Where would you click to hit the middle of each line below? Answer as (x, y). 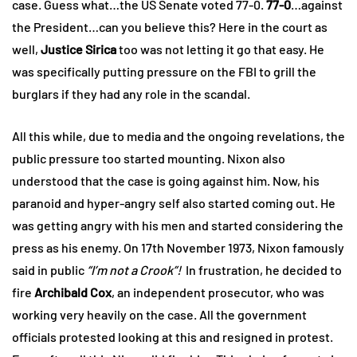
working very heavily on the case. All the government (159, 314)
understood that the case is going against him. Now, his (166, 180)
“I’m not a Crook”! (134, 269)
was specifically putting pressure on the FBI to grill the (164, 71)
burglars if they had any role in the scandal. (131, 93)
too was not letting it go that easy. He (220, 49)
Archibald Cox (72, 292)
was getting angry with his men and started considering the (178, 225)
